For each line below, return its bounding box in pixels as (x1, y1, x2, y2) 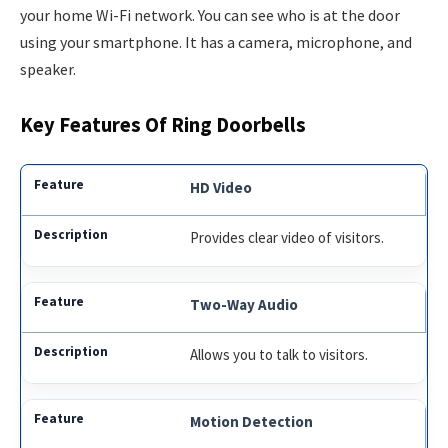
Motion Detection (190, 412, 314, 432)
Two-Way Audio (190, 295, 299, 315)
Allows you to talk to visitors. (190, 345, 369, 365)
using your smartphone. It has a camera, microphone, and (20, 31, 412, 52)
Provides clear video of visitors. (190, 228, 385, 248)
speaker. (20, 58, 76, 79)
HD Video (190, 178, 253, 198)
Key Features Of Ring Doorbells (20, 112, 306, 139)
